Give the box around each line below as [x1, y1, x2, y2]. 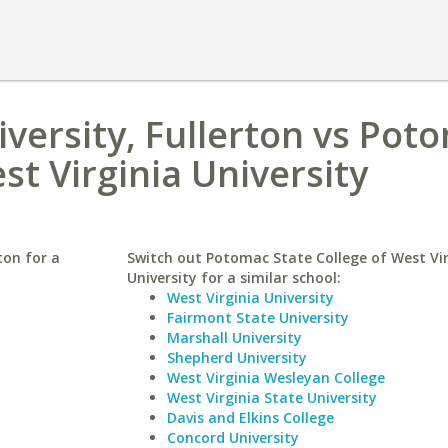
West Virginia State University [166, 388, 377, 407]
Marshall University [166, 328, 302, 347]
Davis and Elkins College [166, 408, 334, 427]
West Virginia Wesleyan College [166, 368, 385, 387]
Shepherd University [166, 348, 307, 367]
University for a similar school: [126, 268, 341, 287]
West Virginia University [166, 288, 334, 307]
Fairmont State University [166, 308, 349, 327]
